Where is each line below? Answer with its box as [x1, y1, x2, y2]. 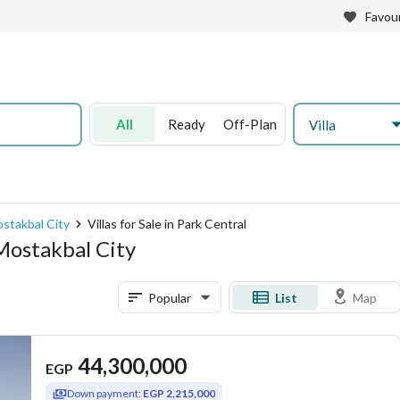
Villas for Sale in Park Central [87, 216, 246, 231]
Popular [148, 289, 191, 305]
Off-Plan [223, 116, 277, 132]
